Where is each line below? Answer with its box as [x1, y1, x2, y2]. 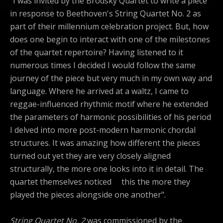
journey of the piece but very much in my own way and [10, 73, 212, 84]
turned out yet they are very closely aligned [10, 150, 171, 162]
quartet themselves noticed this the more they [10, 176, 190, 188]
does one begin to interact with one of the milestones [10, 34, 210, 45]
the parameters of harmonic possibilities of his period [10, 111, 211, 123]
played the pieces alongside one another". [10, 189, 180, 201]
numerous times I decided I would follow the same [10, 60, 196, 71]
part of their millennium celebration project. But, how [10, 21, 209, 32]
